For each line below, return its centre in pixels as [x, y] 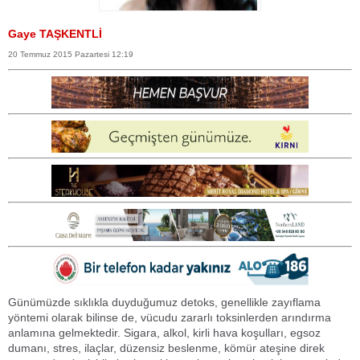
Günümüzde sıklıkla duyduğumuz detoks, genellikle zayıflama [164, 302]
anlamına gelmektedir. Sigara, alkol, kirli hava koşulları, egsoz [164, 332]
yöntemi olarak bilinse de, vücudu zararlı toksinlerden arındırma [170, 317]
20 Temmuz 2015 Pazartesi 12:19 [71, 54]
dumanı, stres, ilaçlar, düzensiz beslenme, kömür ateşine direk [166, 348]
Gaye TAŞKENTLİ [55, 34]
